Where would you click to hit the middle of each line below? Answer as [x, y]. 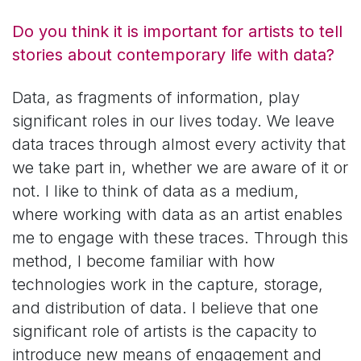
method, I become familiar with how [143, 261]
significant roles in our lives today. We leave [173, 121]
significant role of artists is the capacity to [164, 332]
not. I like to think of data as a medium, [156, 191]
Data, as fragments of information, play [156, 98]
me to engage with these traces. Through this [180, 238]
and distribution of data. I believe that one [165, 308]
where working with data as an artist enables [177, 215]
